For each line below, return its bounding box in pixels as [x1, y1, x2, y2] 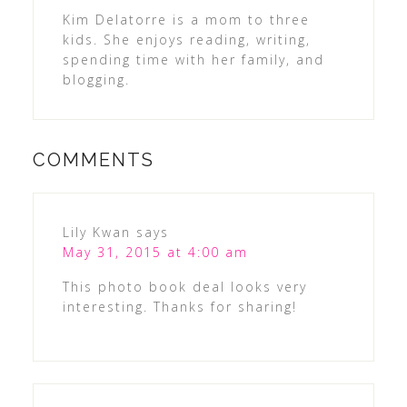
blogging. [62, 71, 130, 89]
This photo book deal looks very [62, 278, 307, 296]
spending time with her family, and [62, 51, 324, 69]
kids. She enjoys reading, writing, [62, 31, 311, 49]
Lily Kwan [62, 223, 131, 242]
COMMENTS [32, 149, 154, 172]
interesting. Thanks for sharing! [62, 298, 297, 316]
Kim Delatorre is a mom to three [62, 11, 310, 29]
